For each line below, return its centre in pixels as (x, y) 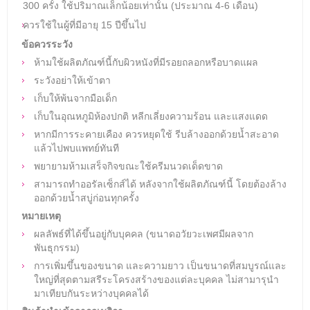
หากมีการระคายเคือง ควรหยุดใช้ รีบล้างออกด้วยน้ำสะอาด (156, 134)
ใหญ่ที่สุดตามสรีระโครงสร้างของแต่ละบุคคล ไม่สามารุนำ (156, 279)
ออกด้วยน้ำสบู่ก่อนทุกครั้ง (86, 198)
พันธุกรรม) (57, 247)
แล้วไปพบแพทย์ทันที (76, 148)
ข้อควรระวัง (47, 44)
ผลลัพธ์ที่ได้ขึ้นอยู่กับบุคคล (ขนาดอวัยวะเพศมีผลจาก (144, 234)
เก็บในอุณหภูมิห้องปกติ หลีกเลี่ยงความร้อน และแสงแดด (151, 116)
